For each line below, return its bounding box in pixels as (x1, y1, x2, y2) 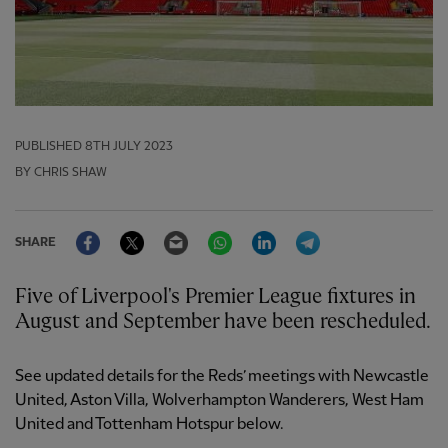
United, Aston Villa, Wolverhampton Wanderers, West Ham (15, 392, 424, 410)
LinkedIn (276, 222, 337, 240)
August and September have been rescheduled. (15, 311, 431, 334)
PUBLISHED (15, 140, 82, 154)
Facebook (100, 222, 168, 240)
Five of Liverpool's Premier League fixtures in (15, 286, 416, 309)
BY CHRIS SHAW (15, 166, 107, 180)
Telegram (320, 222, 387, 240)
